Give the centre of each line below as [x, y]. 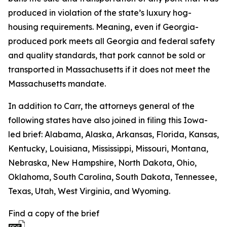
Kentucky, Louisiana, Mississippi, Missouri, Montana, [108, 148]
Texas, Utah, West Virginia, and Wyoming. [89, 191]
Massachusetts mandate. [57, 84]
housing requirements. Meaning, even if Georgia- [103, 27]
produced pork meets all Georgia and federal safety [111, 41]
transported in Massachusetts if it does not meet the [109, 69]
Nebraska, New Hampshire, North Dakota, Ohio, [102, 163]
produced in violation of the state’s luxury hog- [100, 13]
